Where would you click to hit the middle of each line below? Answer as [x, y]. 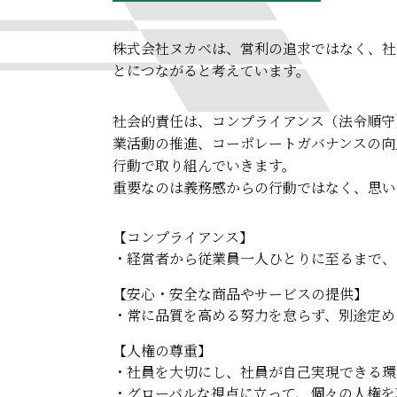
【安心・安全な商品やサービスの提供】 [240, 294]
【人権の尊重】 [162, 350]
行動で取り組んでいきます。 [204, 165]
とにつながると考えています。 [211, 70]
